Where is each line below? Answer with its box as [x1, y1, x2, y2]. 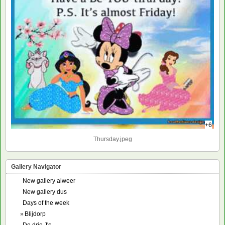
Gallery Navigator [11, 163, 61, 171]
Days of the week [23, 199, 69, 207]
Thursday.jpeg [93, 136, 132, 143]
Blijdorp [25, 210, 46, 218]
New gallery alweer [23, 177, 75, 185]
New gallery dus [23, 188, 67, 196]
